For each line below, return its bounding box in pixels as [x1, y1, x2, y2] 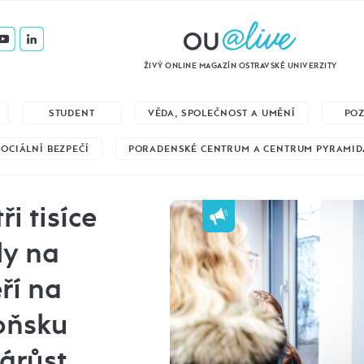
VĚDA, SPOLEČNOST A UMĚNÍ [147, 107, 296, 119]
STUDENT [48, 107, 95, 119]
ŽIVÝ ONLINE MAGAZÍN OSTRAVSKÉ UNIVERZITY [143, 61, 337, 71]
